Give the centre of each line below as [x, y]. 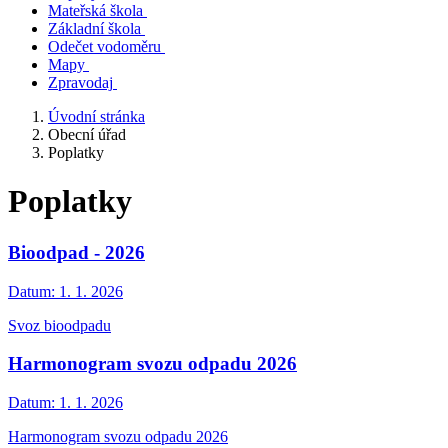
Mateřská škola [95, 10]
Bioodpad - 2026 [76, 252]
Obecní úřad [87, 134]
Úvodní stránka [96, 116]
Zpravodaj [80, 82]
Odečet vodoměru [104, 46]
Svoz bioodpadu [59, 325]
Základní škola [94, 28]
